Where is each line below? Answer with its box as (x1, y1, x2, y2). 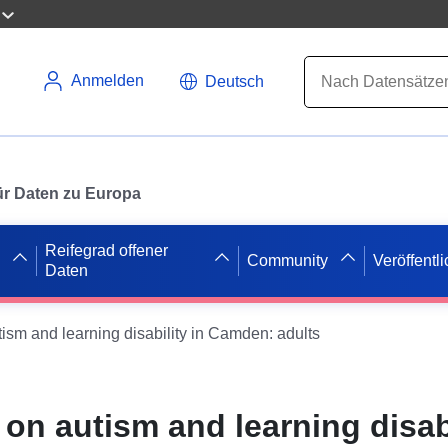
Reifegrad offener (45, 241, 169, 259)
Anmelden (71, 72, 144, 89)
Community (247, 251, 329, 269)
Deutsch (205, 72, 264, 90)
